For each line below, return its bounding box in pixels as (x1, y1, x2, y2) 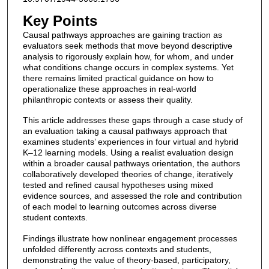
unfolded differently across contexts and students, (22, 244, 211, 254)
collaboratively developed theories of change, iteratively (22, 169, 233, 180)
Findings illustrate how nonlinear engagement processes (22, 233, 237, 243)
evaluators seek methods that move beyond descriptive (22, 40, 232, 50)
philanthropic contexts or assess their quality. (22, 94, 193, 104)
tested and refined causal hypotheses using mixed (22, 180, 213, 190)
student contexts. (22, 213, 88, 223)
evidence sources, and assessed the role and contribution (22, 191, 242, 201)
